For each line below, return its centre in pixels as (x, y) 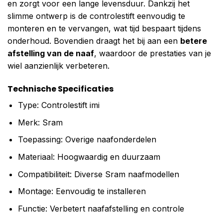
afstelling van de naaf (51, 54)
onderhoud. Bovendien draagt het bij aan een (94, 41)
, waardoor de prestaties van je (153, 54)
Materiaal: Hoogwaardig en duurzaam (89, 157)
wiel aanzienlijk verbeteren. (58, 66)
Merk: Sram (40, 122)
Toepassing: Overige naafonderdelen (87, 140)
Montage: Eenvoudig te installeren (82, 191)
